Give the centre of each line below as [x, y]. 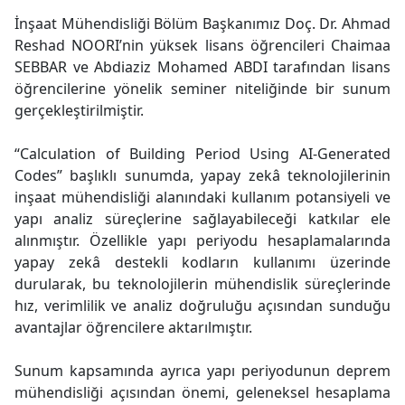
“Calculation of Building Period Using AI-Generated [202, 154]
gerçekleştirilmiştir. [79, 110]
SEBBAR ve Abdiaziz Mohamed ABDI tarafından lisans [202, 67]
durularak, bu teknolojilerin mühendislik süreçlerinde [202, 284]
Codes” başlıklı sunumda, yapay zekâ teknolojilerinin [202, 175]
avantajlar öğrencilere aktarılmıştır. [133, 327]
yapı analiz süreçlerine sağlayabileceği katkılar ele [202, 219]
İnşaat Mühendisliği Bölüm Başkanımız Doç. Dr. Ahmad [202, 24]
